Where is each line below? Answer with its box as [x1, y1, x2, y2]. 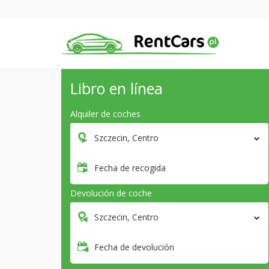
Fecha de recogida [94, 162, 166, 174]
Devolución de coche [70, 187, 152, 199]
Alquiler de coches [70, 108, 141, 120]
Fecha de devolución [94, 241, 174, 253]
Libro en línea [70, 78, 163, 99]
